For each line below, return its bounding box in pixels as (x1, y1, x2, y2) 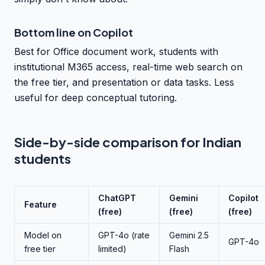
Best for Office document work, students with (14, 46, 218, 57)
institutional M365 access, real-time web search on (14, 61, 243, 73)
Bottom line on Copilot (14, 25, 133, 39)
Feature (24, 199, 57, 209)
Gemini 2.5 (169, 230, 209, 240)
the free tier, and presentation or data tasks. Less (14, 76, 234, 88)
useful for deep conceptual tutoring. (14, 92, 177, 104)
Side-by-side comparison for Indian (14, 134, 241, 150)
